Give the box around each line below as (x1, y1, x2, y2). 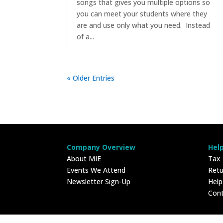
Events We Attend (67, 165, 126, 175)
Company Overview (67, 142, 136, 152)
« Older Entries (67, 73, 115, 83)
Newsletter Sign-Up (67, 176, 131, 186)
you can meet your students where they (77, 9, 208, 19)
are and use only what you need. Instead (77, 20, 211, 30)
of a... (77, 32, 95, 42)
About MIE (67, 153, 102, 163)
